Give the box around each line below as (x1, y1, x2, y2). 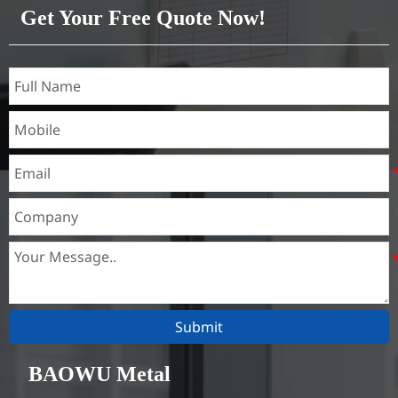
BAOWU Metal (28, 362, 171, 386)
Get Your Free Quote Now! (20, 5, 266, 29)
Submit (175, 317, 223, 338)
